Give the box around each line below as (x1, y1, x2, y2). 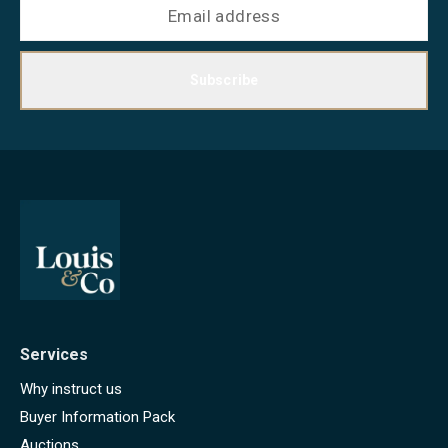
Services (20, 344, 88, 364)
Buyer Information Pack (20, 407, 175, 426)
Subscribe (189, 71, 259, 88)
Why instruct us (20, 379, 122, 398)
